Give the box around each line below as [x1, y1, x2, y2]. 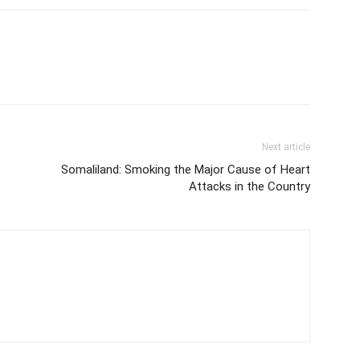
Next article [262, 141, 310, 153]
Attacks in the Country [189, 179, 310, 194]
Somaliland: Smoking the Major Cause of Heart [61, 162, 310, 177]
